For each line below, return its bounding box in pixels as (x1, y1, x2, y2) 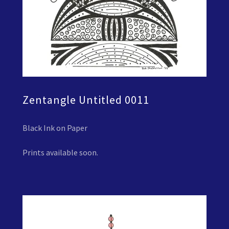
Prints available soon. (22, 147, 98, 157)
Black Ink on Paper (22, 122, 87, 133)
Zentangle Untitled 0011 (22, 93, 149, 107)
